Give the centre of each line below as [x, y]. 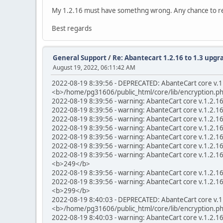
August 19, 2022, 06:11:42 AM [94, 67]
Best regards [72, 28]
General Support [80, 58]
